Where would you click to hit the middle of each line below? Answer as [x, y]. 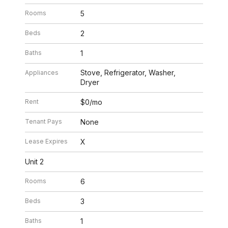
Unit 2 [35, 162]
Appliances [42, 73]
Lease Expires [47, 141]
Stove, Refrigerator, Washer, [128, 73]
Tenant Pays [44, 122]
